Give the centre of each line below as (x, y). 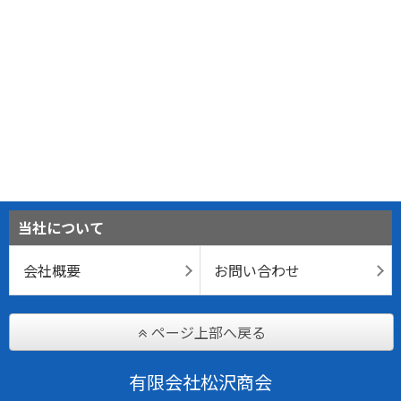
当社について (61, 227)
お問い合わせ (257, 270)
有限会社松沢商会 (200, 381)
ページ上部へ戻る (208, 332)
